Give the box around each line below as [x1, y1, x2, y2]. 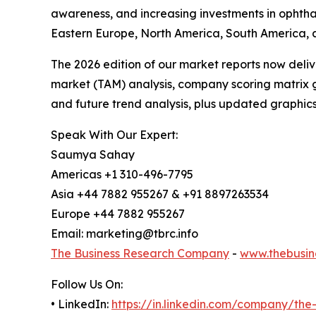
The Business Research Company [51, 245, 229, 260]
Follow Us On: [51, 276, 123, 291]
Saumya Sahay [51, 147, 135, 162]
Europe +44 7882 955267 [51, 206, 185, 221]
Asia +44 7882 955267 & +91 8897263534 [51, 186, 269, 201]
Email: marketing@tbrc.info [51, 226, 198, 241]
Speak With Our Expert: [51, 127, 178, 142]
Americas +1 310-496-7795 [51, 166, 193, 181]
